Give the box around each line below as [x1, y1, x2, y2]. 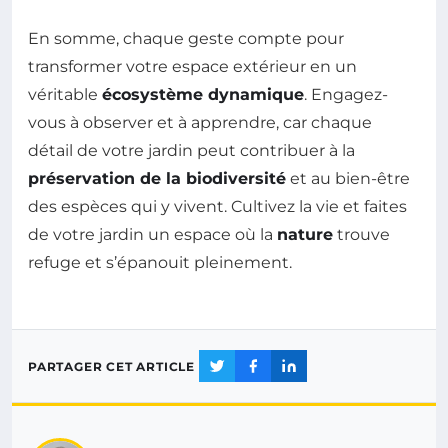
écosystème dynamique [102, 85, 304, 105]
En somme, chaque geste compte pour [28, 29, 344, 49]
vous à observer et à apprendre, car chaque [28, 113, 372, 133]
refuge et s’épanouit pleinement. [28, 253, 292, 273]
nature [277, 225, 333, 245]
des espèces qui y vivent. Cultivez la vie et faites [28, 197, 407, 217]
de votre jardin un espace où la [28, 225, 277, 245]
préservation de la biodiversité [28, 169, 286, 189]
